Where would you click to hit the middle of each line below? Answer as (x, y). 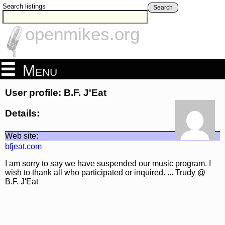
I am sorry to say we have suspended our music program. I (108, 163)
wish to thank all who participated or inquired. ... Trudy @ (105, 172)
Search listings (24, 6)
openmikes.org (82, 34)
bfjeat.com (23, 146)
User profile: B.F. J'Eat (56, 93)
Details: (22, 113)
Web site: (22, 136)
